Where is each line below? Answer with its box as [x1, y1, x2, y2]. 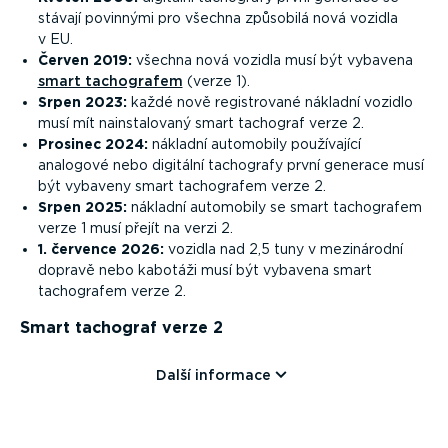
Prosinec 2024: [37, 136, 148, 153]
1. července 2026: [37, 241, 164, 258]
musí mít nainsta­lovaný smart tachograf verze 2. [37, 115, 364, 132]
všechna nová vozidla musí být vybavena [131, 52, 413, 69]
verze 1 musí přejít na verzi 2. [37, 220, 233, 237]
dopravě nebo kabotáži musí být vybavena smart [37, 262, 372, 279]
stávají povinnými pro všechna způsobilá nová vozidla [37, 10, 398, 27]
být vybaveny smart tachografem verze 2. [37, 178, 326, 195]
